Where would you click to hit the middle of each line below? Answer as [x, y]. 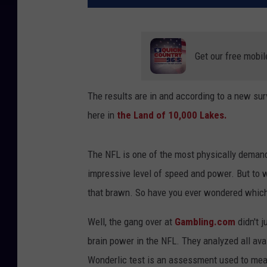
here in [102, 115]
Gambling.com [205, 222]
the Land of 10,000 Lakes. [172, 115]
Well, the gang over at [131, 222]
